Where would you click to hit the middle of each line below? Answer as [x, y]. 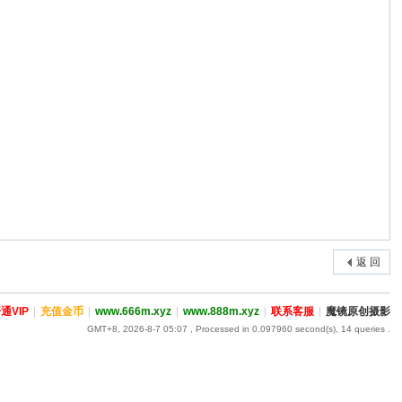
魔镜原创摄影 [358, 311]
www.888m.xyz [221, 311]
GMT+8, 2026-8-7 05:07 [137, 329]
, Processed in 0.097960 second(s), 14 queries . [288, 329]
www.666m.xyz [133, 311]
